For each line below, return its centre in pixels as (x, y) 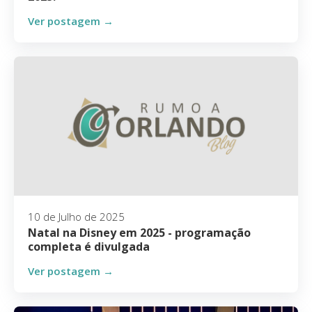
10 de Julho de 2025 (76, 217)
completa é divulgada (89, 247)
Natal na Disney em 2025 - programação (139, 233)
